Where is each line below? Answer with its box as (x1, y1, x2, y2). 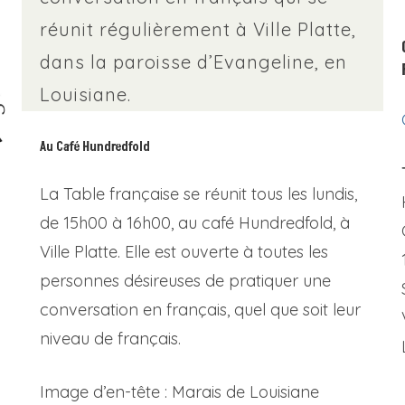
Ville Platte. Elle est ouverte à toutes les (40, 241, 328, 262)
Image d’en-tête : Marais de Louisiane (40, 381, 319, 402)
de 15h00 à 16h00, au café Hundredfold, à (40, 212, 350, 233)
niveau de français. (40, 328, 181, 349)
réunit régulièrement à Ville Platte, (40, 18, 356, 41)
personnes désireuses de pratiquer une (40, 270, 331, 291)
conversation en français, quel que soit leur (40, 299, 361, 320)
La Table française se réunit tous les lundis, (40, 184, 357, 204)
